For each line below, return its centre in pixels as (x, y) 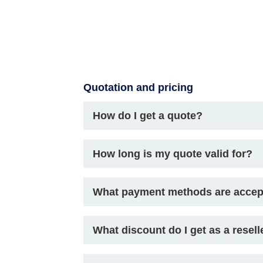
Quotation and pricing (138, 87)
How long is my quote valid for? (173, 154)
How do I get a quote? (148, 115)
